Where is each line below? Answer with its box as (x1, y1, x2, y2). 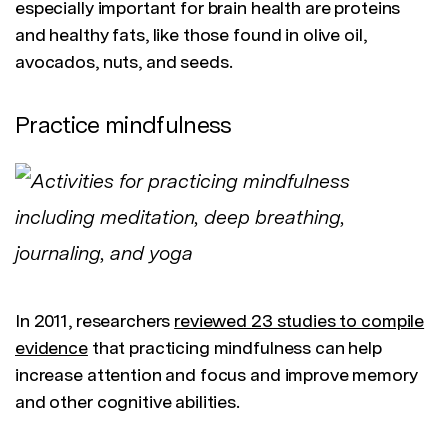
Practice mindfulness (15, 110, 232, 140)
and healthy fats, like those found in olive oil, (15, 24, 367, 46)
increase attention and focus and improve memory (15, 364, 418, 386)
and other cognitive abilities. (15, 391, 240, 413)
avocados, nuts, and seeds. (15, 51, 233, 73)
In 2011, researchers (15, 310, 175, 332)
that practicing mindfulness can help (87, 337, 382, 359)
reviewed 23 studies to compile (174, 310, 425, 332)
